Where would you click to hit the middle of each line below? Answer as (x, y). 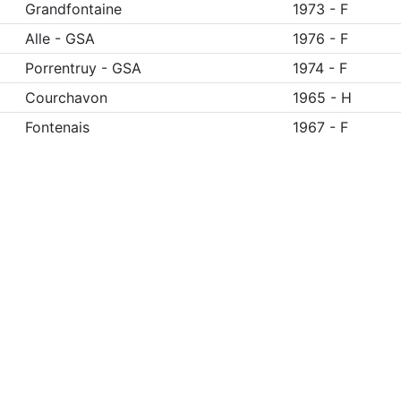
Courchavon (66, 97)
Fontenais (57, 127)
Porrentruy (60, 68)
